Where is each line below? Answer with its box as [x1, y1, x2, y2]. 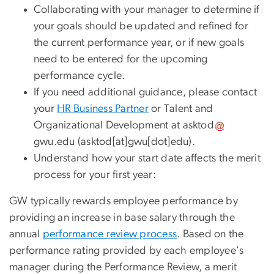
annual [9, 228, 43, 240]
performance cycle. [34, 70, 125, 81]
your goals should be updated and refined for [34, 20, 248, 32]
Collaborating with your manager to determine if [34, 4, 260, 15]
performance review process [42, 228, 177, 240]
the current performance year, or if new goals [34, 37, 245, 48]
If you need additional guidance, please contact [34, 86, 257, 98]
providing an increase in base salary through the [9, 212, 235, 223]
